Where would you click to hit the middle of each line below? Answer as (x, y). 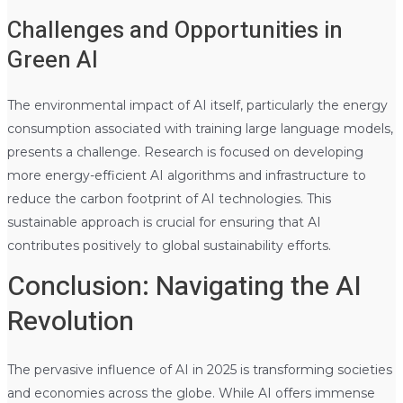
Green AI (52, 60)
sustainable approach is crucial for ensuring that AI (164, 222)
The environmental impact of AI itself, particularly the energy (197, 105)
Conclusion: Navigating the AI (184, 287)
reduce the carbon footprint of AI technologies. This (169, 198)
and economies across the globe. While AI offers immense (191, 393)
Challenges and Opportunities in (175, 30)
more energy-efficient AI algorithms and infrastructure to (186, 175)
